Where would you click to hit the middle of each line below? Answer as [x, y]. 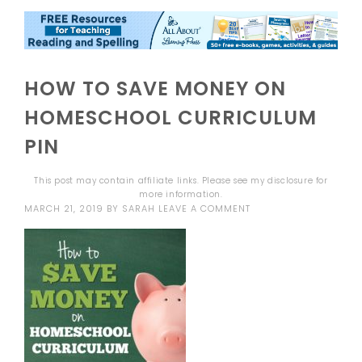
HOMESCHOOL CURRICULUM [171, 118]
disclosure [290, 181]
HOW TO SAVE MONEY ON [156, 89]
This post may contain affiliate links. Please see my [151, 181]
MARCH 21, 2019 [64, 209]
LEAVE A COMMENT [205, 209]
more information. [181, 195]
